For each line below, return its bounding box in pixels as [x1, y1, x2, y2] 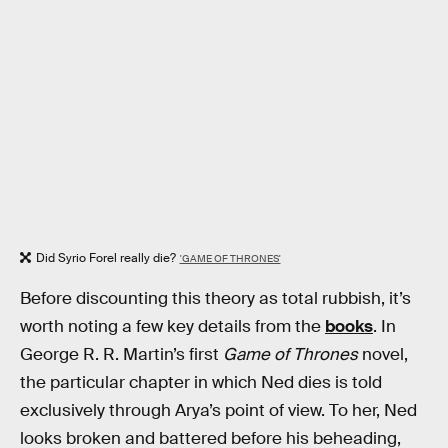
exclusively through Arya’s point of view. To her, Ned [20, 400, 417, 422]
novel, [358, 344, 408, 366]
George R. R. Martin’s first [20, 344, 223, 366]
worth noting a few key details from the [20, 316, 325, 338]
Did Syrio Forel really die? [36, 249, 176, 266]
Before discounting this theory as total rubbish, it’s [20, 288, 411, 310]
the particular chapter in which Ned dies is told [20, 372, 382, 394]
